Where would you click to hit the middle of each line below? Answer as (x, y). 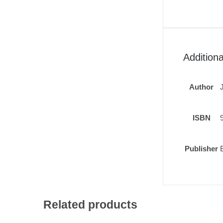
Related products (90, 205)
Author (201, 87)
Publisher (201, 149)
